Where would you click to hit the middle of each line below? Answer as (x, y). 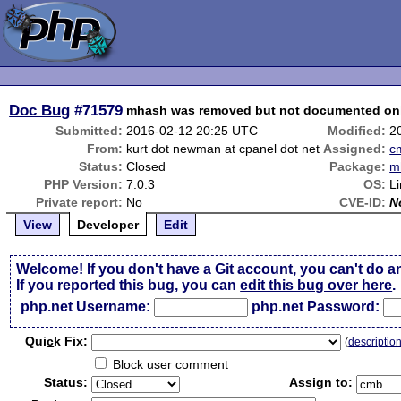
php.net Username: (86, 307)
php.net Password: (316, 307)
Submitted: (90, 131)
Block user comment (169, 364)
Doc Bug (40, 110)
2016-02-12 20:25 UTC (192, 131)
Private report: (80, 202)
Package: (358, 166)
